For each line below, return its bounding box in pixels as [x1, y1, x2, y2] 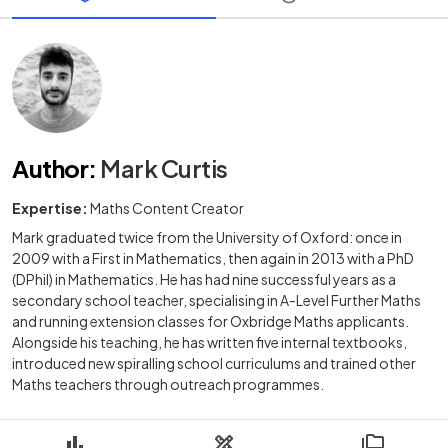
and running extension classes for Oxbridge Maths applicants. [12, 311, 409, 330]
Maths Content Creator [90, 198, 244, 217]
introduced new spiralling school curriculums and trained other [12, 353, 416, 372]
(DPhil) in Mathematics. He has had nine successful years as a [12, 269, 396, 288]
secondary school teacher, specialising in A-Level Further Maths [12, 290, 421, 309]
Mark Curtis [100, 152, 228, 183]
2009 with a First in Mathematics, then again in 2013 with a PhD [12, 248, 414, 267]
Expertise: [12, 198, 88, 217]
